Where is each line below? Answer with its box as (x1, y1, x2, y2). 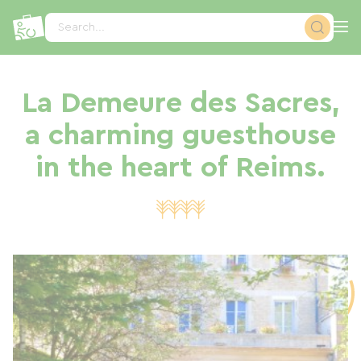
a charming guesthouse (25, 121, 336, 150)
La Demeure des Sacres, (21, 89, 340, 118)
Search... (58, 22, 106, 33)
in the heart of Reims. (35, 153, 326, 182)
